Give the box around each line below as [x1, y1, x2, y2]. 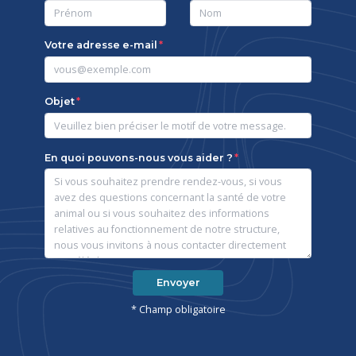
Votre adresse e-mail [44, 38, 157, 51]
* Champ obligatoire [130, 302, 226, 316]
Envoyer [156, 277, 200, 289]
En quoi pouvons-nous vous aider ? [44, 151, 233, 164]
